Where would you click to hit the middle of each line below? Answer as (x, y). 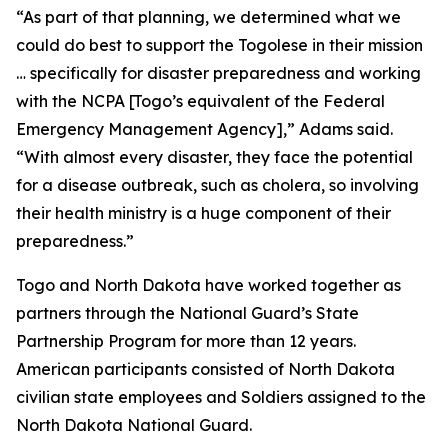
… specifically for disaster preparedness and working (218, 73)
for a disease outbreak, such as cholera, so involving (217, 185)
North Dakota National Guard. (134, 425)
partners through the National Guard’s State (187, 313)
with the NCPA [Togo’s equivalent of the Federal (200, 101)
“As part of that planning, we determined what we (208, 17)
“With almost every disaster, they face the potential (214, 157)
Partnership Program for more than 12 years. (186, 341)
